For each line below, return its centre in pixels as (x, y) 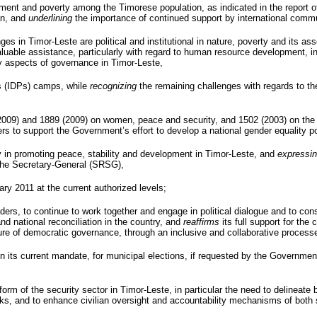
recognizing (113, 86)
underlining (50, 18)
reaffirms (201, 221)
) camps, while (59, 86)
